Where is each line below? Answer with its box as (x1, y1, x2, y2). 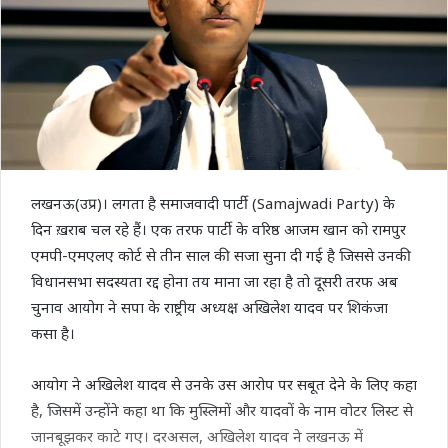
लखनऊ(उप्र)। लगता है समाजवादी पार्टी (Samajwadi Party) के (31, 192, 395, 213)
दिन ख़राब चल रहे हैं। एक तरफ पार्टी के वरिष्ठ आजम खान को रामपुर (31, 218, 406, 239)
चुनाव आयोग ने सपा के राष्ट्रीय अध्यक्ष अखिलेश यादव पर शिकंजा (31, 296, 388, 317)
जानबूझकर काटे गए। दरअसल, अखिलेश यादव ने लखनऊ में (31, 425, 363, 446)
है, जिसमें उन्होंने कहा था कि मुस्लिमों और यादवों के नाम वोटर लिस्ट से (31, 399, 413, 420)
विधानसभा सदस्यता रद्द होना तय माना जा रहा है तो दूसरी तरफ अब (31, 270, 398, 291)
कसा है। (31, 322, 75, 343)
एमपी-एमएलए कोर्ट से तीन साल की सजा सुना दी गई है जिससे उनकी (31, 244, 411, 265)
